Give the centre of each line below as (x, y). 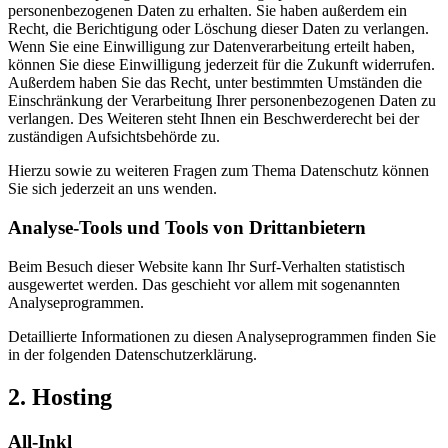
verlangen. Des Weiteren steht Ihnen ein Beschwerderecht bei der (213, 119)
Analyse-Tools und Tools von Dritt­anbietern (187, 228)
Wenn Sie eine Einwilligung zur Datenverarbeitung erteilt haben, (211, 47)
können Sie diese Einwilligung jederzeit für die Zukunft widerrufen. (221, 65)
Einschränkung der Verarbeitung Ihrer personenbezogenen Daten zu (222, 101)
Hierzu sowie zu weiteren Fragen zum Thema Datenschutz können (218, 171)
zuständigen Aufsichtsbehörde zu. (114, 137)
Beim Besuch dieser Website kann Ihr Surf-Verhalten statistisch (206, 266)
